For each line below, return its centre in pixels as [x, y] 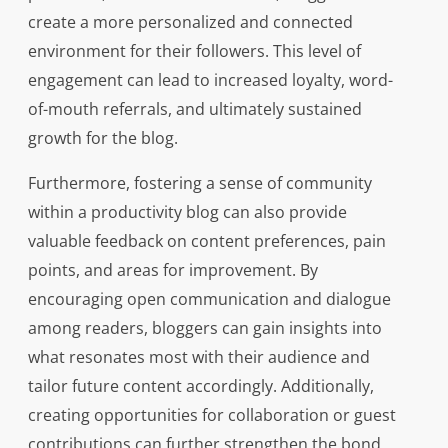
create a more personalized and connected [190, 22]
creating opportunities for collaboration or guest [211, 415]
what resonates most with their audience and [198, 357]
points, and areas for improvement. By [172, 270]
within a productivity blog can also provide [187, 212]
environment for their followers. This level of [194, 51]
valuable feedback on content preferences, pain [206, 241]
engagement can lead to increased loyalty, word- [210, 80]
